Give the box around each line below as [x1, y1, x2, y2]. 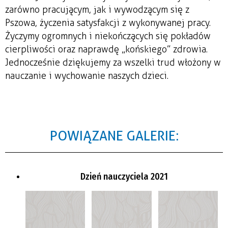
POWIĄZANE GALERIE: [49, 127, 179, 144]
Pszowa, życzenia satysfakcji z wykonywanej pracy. [5, 17, 211, 28]
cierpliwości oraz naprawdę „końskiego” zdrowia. [5, 43, 208, 55]
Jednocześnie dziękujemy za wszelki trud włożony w [5, 56, 221, 68]
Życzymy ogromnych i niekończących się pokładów [5, 30, 211, 42]
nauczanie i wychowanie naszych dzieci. [5, 70, 168, 81]
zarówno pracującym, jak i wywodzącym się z [5, 4, 189, 15]
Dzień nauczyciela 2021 [80, 170, 168, 182]
